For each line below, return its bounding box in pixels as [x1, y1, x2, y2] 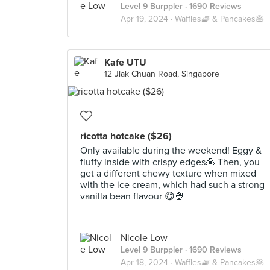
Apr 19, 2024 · [121, 14, 175, 24]
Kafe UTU [104, 57, 146, 69]
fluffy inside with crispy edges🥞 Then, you [80, 156, 260, 168]
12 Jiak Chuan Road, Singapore [104, 69, 219, 79]
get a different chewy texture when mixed [80, 168, 256, 180]
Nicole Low [121, 232, 168, 244]
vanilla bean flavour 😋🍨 [80, 190, 184, 202]
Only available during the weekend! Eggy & [80, 145, 262, 157]
